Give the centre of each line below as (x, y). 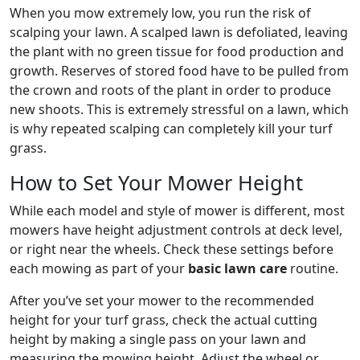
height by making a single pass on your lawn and (158, 340)
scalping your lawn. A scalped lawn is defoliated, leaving (179, 33)
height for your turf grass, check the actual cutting (164, 320)
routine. (313, 269)
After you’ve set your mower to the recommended (162, 301)
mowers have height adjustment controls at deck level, (176, 230)
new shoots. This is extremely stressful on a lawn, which (179, 110)
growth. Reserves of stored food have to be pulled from (179, 71)
